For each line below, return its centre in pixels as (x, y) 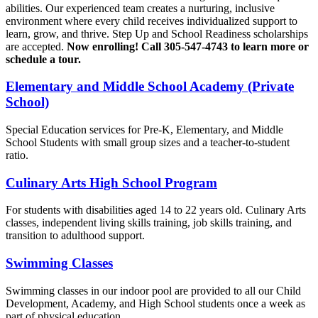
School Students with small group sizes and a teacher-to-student (148, 143)
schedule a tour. (43, 59)
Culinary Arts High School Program (111, 182)
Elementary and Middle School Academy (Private (150, 87)
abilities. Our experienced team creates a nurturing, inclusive (140, 8)
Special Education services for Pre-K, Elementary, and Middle (144, 130)
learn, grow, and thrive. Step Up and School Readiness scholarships (157, 33)
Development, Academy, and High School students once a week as (155, 303)
